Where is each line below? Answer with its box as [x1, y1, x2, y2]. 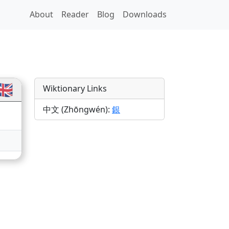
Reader [61, 9, 89, 20]
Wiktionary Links [43, 83, 107, 95]
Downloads [123, 9, 167, 20]
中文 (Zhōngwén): [43, 104, 112, 116]
